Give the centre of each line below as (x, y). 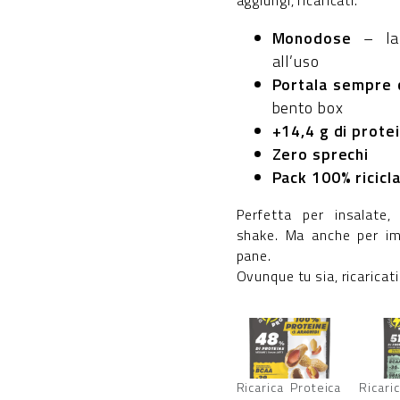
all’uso (296, 61)
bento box (308, 107)
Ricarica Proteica (289, 387)
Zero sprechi (321, 154)
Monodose (312, 37)
